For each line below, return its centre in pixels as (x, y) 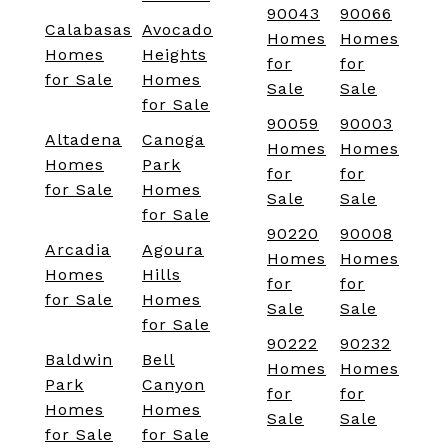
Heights (174, 55)
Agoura (173, 250)
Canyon (173, 385)
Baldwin (79, 360)
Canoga (173, 140)
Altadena (83, 140)
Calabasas (88, 30)
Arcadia (78, 250)
